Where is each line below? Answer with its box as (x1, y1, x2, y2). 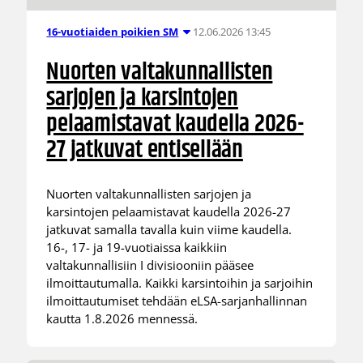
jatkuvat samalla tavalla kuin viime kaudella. (46, 220, 293, 237)
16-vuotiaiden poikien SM (46, 24, 179, 40)
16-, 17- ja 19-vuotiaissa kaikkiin (46, 238, 228, 255)
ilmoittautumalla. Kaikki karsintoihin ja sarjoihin (46, 274, 314, 291)
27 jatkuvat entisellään (46, 131, 243, 170)
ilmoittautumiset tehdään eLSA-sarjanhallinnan (46, 292, 308, 309)
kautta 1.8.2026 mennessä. (46, 310, 199, 327)
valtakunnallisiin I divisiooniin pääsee (46, 256, 254, 273)
